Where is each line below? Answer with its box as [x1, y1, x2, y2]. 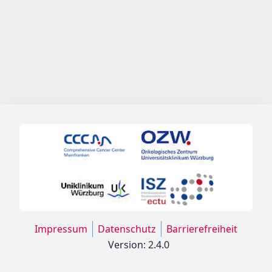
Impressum [35, 222, 87, 236]
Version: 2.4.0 [107, 238, 169, 251]
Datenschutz [98, 222, 156, 236]
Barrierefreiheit [166, 222, 237, 236]
